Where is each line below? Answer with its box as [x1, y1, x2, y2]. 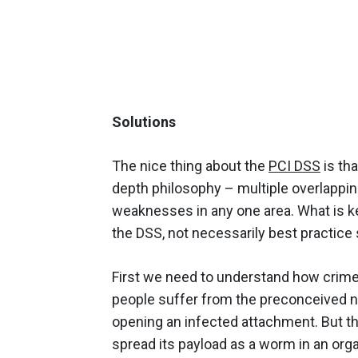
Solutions [112, 113, 176, 130]
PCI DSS [268, 157, 320, 174]
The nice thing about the [112, 157, 268, 174]
